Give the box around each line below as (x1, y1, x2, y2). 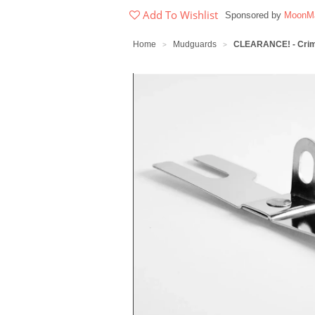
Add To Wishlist (143, 8, 218, 22)
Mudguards (173, 39, 217, 50)
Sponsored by (225, 11, 284, 21)
